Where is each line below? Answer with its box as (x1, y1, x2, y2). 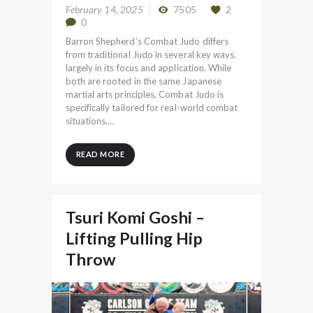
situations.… (65, 115, 115, 127)
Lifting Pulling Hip (65, 228, 203, 249)
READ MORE (75, 150, 124, 159)
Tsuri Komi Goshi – (65, 208, 205, 228)
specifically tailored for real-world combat (65, 102, 238, 114)
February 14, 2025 (65, 3, 143, 16)
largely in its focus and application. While (65, 62, 232, 74)
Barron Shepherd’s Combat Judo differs (65, 36, 229, 48)
